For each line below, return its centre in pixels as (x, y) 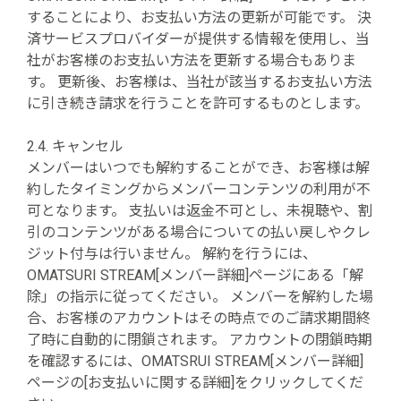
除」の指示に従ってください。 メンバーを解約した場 (200, 297)
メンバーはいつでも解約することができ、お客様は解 (198, 168)
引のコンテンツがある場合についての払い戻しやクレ (199, 232)
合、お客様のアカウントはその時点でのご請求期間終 (199, 318)
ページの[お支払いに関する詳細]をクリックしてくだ (195, 383)
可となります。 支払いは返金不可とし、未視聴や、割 (200, 211)
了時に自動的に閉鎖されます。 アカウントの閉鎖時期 (200, 340)
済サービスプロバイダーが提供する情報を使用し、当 (198, 39)
